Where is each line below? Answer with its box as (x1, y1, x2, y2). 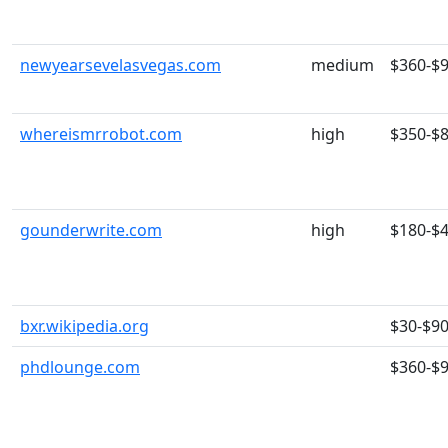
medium (311, 54, 374, 76)
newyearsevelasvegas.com (20, 54, 221, 76)
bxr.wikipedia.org (20, 315, 149, 337)
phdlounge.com (20, 356, 140, 378)
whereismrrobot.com (20, 123, 182, 145)
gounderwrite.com (20, 219, 162, 241)
